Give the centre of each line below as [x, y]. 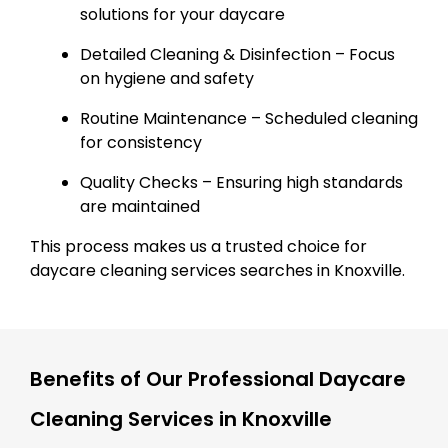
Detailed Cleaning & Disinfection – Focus [237, 54]
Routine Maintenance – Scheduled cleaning [249, 118]
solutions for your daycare [182, 14]
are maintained [140, 206]
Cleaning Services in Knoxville [181, 418]
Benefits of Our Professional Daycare [218, 378]
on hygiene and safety [167, 78]
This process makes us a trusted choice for [198, 246]
